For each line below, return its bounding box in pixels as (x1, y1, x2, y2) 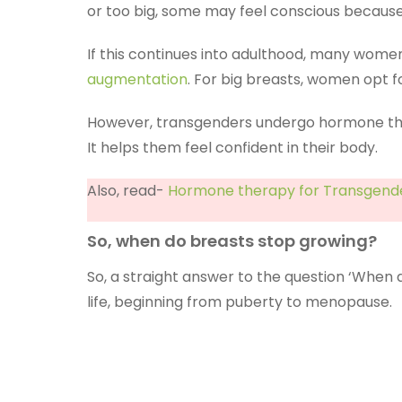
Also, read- (87, 180, 168, 201)
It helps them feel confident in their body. (87, 137, 378, 158)
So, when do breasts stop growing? (87, 230, 377, 252)
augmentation (87, 69, 188, 90)
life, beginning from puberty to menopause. (87, 292, 396, 312)
